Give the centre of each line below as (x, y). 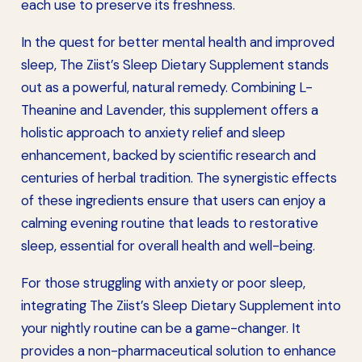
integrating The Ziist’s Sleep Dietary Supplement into (181, 305)
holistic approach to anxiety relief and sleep (153, 133)
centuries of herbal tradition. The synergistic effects (179, 178)
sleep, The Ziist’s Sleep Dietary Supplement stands (175, 65)
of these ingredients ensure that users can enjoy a (173, 201)
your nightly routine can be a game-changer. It (161, 328)
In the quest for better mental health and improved (178, 42)
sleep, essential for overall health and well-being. (168, 246)
